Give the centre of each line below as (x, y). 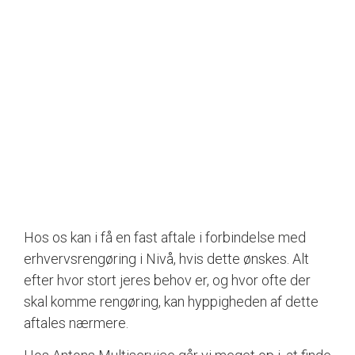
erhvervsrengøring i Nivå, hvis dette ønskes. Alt (166, 258)
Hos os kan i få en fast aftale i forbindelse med (165, 237)
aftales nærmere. (76, 323)
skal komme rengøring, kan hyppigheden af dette (171, 301)
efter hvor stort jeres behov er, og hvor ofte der (167, 280)
